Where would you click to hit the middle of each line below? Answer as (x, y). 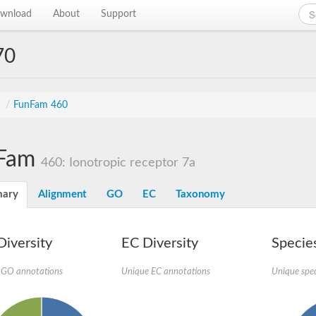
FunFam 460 (41, 105)
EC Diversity (159, 243)
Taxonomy (200, 194)
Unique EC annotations (165, 272)
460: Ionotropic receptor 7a (118, 163)
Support (119, 14)
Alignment (62, 194)
